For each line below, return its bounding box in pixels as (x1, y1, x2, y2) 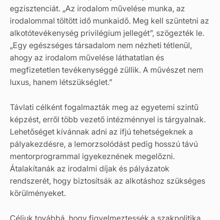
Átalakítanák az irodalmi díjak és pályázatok (10, 163, 169, 173)
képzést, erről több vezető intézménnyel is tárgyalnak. (10, 114, 206, 124)
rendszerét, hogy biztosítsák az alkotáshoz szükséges (10, 175, 205, 186)
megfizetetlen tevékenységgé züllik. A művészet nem (10, 64, 203, 75)
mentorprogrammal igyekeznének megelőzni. (10, 151, 175, 161)
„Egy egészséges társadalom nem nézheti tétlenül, (10, 40, 192, 50)
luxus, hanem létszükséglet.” (10, 77, 112, 87)
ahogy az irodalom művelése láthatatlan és (10, 52, 164, 62)
